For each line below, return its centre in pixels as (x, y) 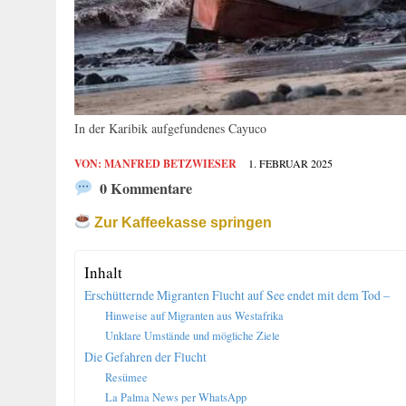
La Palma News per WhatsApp (175, 396)
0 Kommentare (145, 188)
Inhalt (103, 273)
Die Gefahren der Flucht (145, 356)
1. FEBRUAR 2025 (290, 163)
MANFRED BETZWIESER (170, 163)
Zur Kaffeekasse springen (182, 222)
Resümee (126, 377)
